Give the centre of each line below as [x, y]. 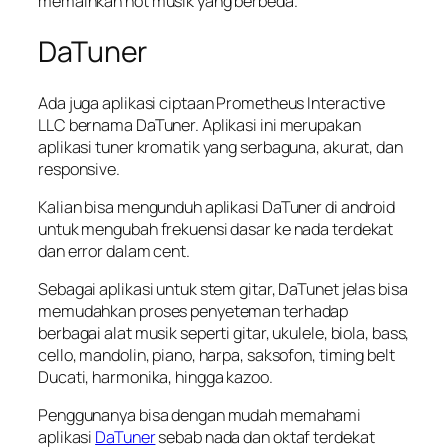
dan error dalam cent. [115, 250]
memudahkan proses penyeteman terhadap [193, 311]
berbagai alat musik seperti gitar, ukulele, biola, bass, [224, 333]
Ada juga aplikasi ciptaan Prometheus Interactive [212, 102]
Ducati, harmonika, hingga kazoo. [155, 377]
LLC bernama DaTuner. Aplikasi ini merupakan [199, 124]
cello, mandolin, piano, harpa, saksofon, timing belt [216, 355]
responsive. [79, 168]
